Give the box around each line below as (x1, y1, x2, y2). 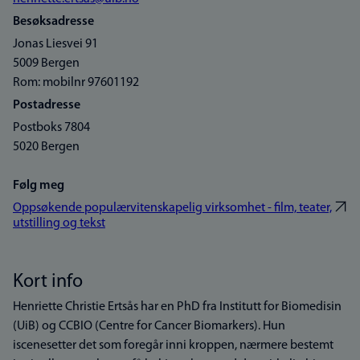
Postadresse (13, 99, 80, 112)
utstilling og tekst (13, 217, 105, 230)
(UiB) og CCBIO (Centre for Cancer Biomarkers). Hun (13, 320, 285, 333)
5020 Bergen (13, 141, 80, 153)
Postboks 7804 (13, 121, 90, 134)
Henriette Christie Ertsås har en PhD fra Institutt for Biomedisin (13, 301, 342, 313)
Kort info (13, 272, 83, 292)
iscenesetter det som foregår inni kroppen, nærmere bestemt (13, 339, 333, 352)
